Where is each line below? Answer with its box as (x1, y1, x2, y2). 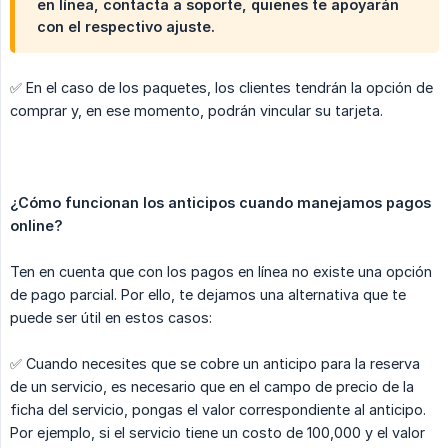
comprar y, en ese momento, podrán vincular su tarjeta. (10, 102, 383, 120)
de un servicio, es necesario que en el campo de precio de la (10, 378, 414, 396)
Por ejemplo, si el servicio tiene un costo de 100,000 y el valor (10, 424, 425, 442)
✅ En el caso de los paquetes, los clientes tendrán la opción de (10, 79, 433, 97)
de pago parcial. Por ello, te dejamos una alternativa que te (10, 286, 406, 304)
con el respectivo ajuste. (37, 18, 215, 36)
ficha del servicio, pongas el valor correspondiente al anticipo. (10, 401, 426, 419)
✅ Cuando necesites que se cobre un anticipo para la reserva (10, 355, 420, 373)
